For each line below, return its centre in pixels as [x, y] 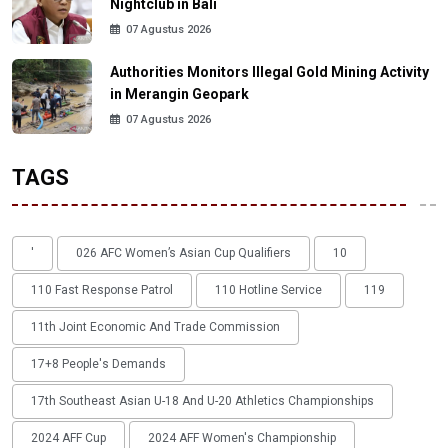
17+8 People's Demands [98, 364]
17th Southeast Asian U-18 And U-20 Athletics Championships [202, 401]
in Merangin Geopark [179, 93]
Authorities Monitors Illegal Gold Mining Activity [269, 71]
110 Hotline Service [268, 290]
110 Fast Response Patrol [102, 290]
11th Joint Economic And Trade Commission [155, 327]
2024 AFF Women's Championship [242, 438]
